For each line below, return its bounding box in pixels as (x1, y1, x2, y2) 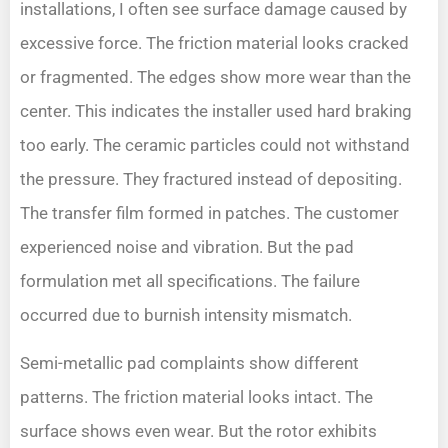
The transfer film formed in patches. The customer (20, 202, 399, 223)
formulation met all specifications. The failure (20, 270, 360, 291)
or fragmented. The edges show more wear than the (20, 66, 411, 87)
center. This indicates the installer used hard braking (20, 100, 412, 121)
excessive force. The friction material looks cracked (20, 32, 409, 53)
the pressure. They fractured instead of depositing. (20, 168, 402, 189)
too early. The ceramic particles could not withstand (20, 134, 410, 155)
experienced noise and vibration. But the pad (20, 236, 354, 257)
